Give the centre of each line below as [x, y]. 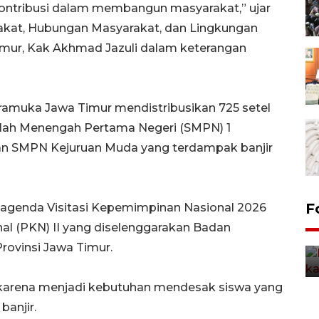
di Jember [106, 224]
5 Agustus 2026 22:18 [120, 242]
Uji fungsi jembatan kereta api [179, 208]
